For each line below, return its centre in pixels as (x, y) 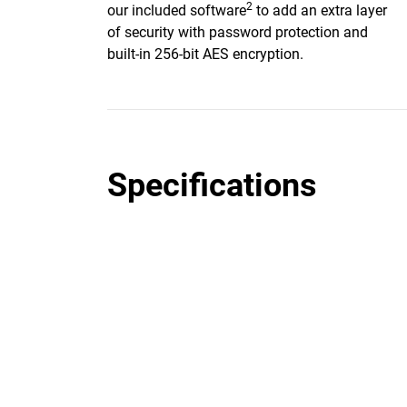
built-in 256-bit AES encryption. (205, 54)
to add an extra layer (320, 10)
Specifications (212, 185)
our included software (177, 10)
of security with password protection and (238, 32)
